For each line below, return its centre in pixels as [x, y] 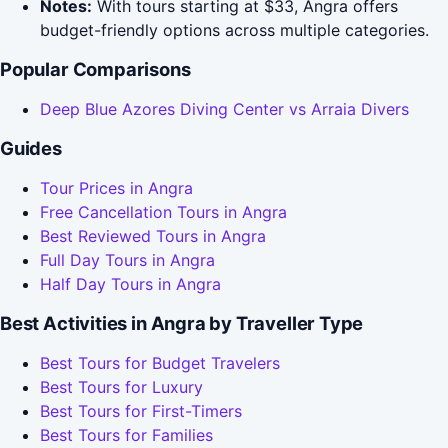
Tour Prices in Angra [116, 188]
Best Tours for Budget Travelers [160, 363]
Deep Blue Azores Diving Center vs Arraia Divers [224, 109]
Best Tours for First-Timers [141, 411]
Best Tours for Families [126, 435]
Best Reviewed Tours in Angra [153, 236]
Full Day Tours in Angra [127, 260]
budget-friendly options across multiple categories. [234, 30]
